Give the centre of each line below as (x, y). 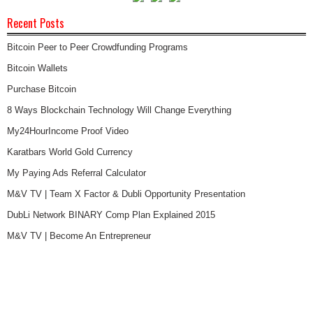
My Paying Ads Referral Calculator (77, 173)
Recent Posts (36, 23)
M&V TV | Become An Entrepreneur (79, 235)
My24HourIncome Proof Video (68, 131)
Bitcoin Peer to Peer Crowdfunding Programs (97, 47)
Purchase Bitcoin (42, 89)
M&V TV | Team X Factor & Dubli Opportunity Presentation (126, 194)
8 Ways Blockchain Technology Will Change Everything (119, 110)
